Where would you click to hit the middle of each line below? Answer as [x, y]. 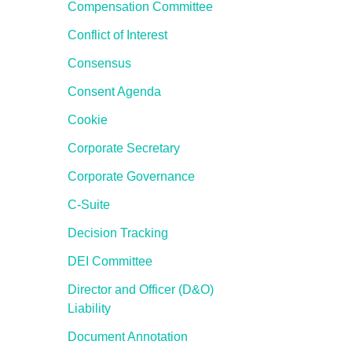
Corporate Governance [131, 176]
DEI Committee [110, 261]
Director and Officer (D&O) [141, 290]
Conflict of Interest [117, 35]
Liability [89, 308]
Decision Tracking [118, 233]
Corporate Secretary [124, 148]
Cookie [88, 120]
